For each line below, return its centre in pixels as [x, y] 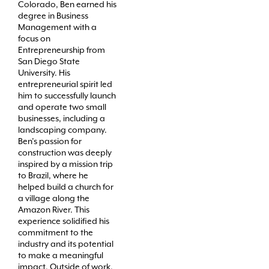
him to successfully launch [67, 95]
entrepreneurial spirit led [65, 84]
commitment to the [56, 232]
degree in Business [53, 15]
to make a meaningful [61, 255]
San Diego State [49, 61]
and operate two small [62, 107]
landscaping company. [62, 129]
